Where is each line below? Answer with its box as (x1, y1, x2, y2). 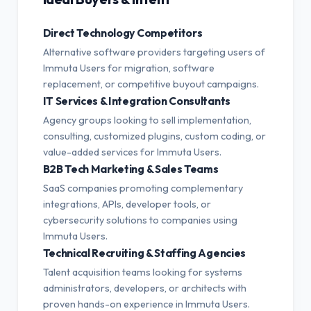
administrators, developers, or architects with (42, 281, 246, 294)
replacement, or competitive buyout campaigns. (42, 77, 259, 90)
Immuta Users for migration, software (42, 61, 215, 74)
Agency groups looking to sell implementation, (42, 113, 251, 126)
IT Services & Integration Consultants (42, 93, 230, 108)
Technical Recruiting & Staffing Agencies (42, 245, 246, 260)
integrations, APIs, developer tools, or (42, 197, 211, 210)
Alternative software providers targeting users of (42, 45, 265, 58)
